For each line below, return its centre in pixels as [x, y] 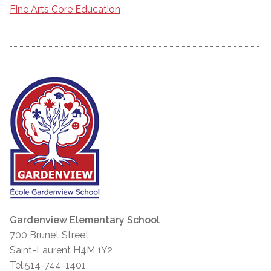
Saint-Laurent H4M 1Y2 [61, 250]
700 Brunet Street [49, 235]
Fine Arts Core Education [65, 9]
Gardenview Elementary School [85, 220]
